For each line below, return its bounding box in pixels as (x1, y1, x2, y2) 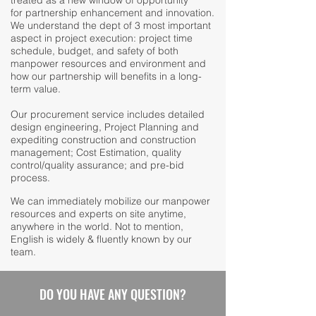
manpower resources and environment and (11, 57, 206, 70)
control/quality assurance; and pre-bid (11, 159, 184, 171)
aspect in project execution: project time (11, 32, 193, 44)
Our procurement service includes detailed (11, 108, 205, 121)
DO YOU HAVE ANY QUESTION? (39, 285, 186, 303)
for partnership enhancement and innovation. (11, 6, 214, 19)
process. (11, 171, 53, 184)
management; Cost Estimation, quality (11, 146, 181, 159)
